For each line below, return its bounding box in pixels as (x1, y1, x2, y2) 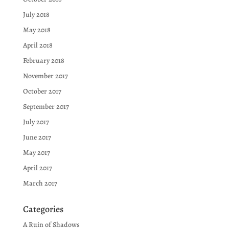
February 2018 (22, 56, 64, 66)
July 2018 (22, 10, 50, 20)
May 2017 (22, 148, 50, 158)
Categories (22, 203, 63, 216)
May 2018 (22, 25, 51, 35)
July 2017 (22, 117, 49, 127)
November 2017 (22, 71, 68, 81)
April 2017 (22, 163, 52, 173)
